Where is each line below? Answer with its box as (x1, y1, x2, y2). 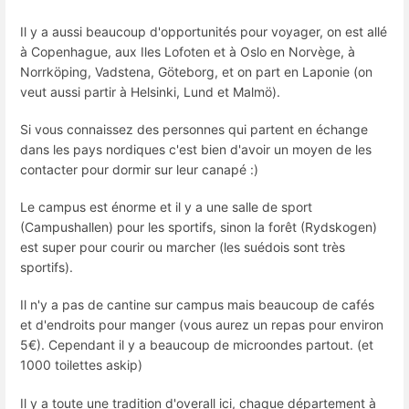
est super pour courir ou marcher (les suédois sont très (20, 239, 345, 256)
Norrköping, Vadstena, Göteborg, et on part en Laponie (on (20, 63, 372, 79)
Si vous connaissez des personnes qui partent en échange (20, 121, 368, 137)
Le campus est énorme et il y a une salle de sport (20, 199, 312, 215)
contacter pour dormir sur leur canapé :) (20, 161, 258, 177)
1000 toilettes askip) (20, 357, 142, 373)
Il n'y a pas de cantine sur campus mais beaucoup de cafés (20, 297, 374, 313)
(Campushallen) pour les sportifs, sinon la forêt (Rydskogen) (20, 219, 377, 236)
